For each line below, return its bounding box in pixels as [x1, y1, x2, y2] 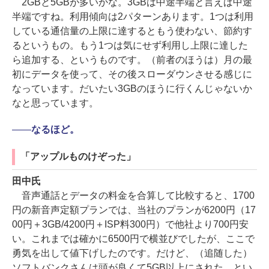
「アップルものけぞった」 [20, 151, 136, 162]
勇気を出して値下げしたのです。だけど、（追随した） [12, 248, 252, 259]
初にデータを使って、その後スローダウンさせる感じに [12, 69, 252, 80]
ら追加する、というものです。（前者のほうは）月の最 [12, 55, 252, 65]
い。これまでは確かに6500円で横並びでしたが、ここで [12, 234, 255, 244]
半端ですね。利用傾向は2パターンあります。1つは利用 [12, 11, 253, 22]
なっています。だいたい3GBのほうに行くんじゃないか [12, 83, 252, 94]
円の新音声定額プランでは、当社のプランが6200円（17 [12, 205, 256, 216]
